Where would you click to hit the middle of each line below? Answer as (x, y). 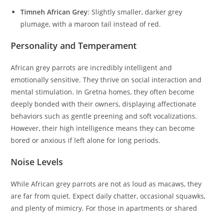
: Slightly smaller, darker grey (135, 12)
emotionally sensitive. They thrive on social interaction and (106, 80)
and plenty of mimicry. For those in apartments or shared (104, 208)
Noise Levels (37, 162)
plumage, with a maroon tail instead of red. (91, 24)
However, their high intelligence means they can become (103, 128)
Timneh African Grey (54, 12)
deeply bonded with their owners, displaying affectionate (104, 104)
